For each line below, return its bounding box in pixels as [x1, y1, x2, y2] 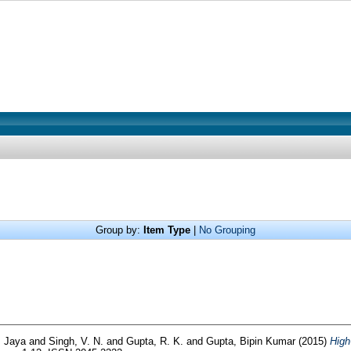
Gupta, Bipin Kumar [205, 335, 299, 347]
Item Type [143, 224, 190, 236]
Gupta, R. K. [125, 335, 186, 347]
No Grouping [199, 224, 255, 236]
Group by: [96, 224, 143, 236]
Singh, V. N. [48, 335, 107, 347]
